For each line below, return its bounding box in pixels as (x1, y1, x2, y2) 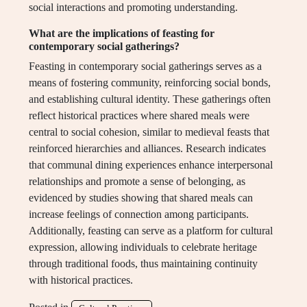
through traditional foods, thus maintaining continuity (29, 258, 258, 270)
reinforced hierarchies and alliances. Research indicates (29, 143, 266, 155)
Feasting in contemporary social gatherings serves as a (29, 60, 262, 73)
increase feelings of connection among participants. (29, 208, 249, 221)
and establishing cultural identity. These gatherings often (29, 93, 271, 106)
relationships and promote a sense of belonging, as (29, 175, 245, 188)
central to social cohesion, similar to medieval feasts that (29, 126, 269, 138)
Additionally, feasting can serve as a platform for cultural (29, 225, 273, 237)
